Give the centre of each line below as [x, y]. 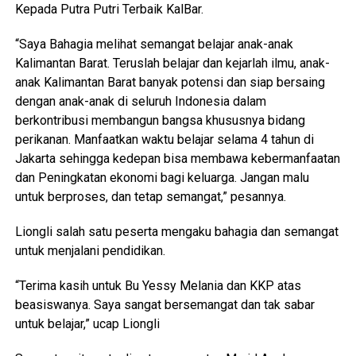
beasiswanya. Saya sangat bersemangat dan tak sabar [164, 304]
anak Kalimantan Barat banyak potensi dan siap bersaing [170, 82]
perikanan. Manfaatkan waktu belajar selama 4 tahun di [164, 139]
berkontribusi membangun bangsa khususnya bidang [160, 120]
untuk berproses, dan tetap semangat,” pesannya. [150, 196]
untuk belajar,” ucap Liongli [87, 323]
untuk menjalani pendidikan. [90, 250]
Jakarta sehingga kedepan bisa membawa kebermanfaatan [177, 158]
